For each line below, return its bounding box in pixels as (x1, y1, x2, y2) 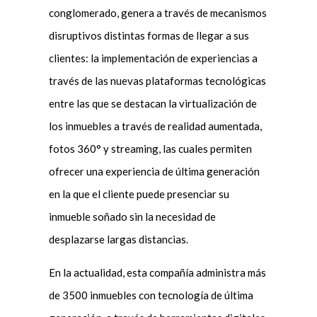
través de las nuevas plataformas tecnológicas (48, 74, 266, 88)
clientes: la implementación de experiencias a (48, 52, 258, 65)
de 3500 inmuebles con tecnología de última (48, 289, 253, 302)
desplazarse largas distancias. (48, 233, 188, 246)
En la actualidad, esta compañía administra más (48, 266, 266, 279)
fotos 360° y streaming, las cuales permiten (48, 142, 252, 156)
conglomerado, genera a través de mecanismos (48, 6, 267, 20)
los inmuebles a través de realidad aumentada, (48, 120, 262, 133)
